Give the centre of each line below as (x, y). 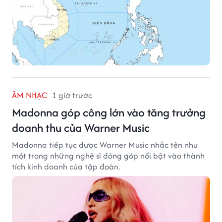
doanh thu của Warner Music (81, 127)
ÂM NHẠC (29, 95)
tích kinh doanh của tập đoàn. (66, 166)
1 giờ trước (72, 95)
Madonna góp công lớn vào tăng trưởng (109, 112)
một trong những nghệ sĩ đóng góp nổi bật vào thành (108, 155)
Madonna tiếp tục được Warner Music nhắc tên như (105, 144)
